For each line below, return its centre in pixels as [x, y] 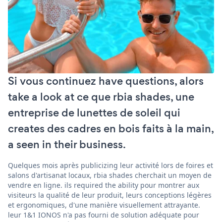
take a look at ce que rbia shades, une [101, 97]
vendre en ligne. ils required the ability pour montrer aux [104, 185]
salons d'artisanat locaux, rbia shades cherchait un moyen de [110, 175]
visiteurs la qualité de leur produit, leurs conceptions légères [110, 195]
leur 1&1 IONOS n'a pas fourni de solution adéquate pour [104, 215]
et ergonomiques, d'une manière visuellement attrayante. [104, 205]
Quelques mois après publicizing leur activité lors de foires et [111, 165]
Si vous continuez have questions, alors [106, 81]
